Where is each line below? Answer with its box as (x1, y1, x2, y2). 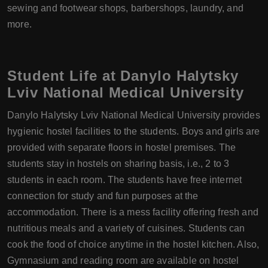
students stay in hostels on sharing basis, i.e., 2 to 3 (7, 159, 230, 169)
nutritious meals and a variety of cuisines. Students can (7, 223, 245, 234)
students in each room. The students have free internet (7, 175, 242, 185)
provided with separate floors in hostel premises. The (7, 142, 236, 153)
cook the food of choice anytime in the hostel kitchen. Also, (7, 239, 260, 250)
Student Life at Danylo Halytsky (7, 68, 239, 84)
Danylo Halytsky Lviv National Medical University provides (7, 110, 260, 121)
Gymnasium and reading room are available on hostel (7, 255, 239, 266)
